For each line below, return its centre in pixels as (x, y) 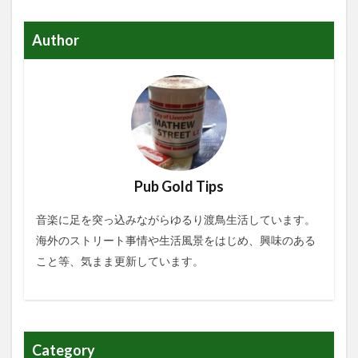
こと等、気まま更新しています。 (120, 261)
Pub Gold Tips (179, 186)
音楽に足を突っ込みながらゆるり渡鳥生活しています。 (176, 219)
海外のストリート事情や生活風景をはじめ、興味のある (176, 240)
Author (56, 40)
